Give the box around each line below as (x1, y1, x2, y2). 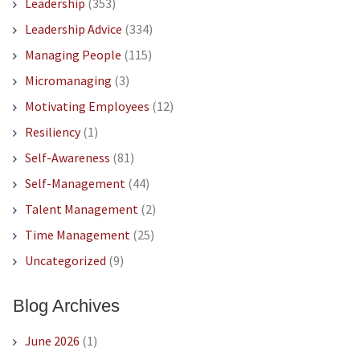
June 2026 (24, 333, 80, 350)
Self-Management (24, 175, 125, 192)
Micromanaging (24, 72, 112, 89)
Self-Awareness (24, 149, 110, 166)
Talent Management (24, 201, 138, 218)
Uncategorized (24, 252, 106, 269)
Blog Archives (12, 296, 120, 317)
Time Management (24, 227, 130, 243)
